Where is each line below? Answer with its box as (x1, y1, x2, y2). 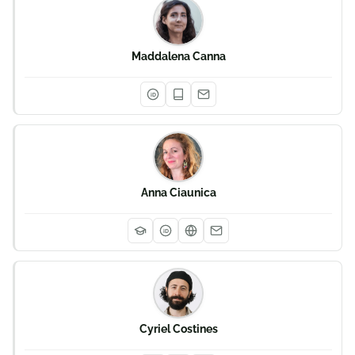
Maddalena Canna (131, 50, 226, 63)
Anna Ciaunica (140, 186, 216, 199)
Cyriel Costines (139, 323, 218, 335)
